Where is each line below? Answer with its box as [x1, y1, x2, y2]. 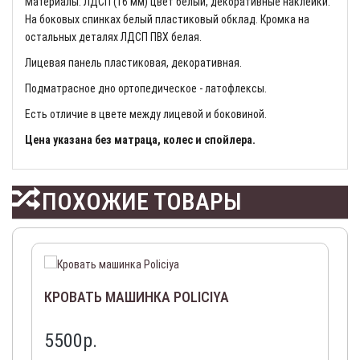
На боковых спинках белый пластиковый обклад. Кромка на [25, 13, 309, 26]
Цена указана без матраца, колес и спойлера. [25, 133, 256, 146]
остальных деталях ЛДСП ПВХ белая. [25, 31, 202, 43]
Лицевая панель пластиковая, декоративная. [25, 56, 242, 69]
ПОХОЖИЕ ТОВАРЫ [36, 187, 242, 215]
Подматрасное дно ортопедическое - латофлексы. [25, 82, 269, 95]
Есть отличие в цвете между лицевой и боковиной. [25, 108, 267, 121]
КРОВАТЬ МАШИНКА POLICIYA [44, 288, 229, 305]
